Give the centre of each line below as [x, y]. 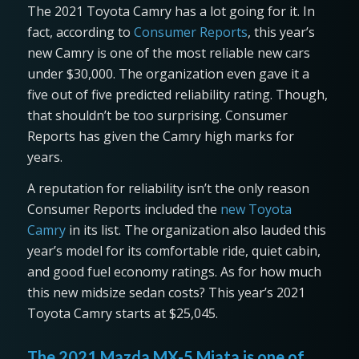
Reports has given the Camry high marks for [160, 136]
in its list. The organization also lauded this [196, 230]
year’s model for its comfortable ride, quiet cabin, [173, 251]
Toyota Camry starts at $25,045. [122, 314]
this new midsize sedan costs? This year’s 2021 [166, 293]
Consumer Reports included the [123, 210]
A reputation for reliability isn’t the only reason [168, 189]
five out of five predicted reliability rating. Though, [177, 94]
